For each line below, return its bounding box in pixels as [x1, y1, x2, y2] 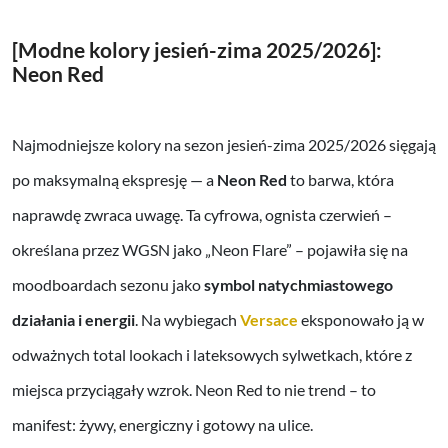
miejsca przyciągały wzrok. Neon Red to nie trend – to [12, 380, 376, 400]
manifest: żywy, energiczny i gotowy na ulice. [12, 415, 313, 435]
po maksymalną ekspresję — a [12, 170, 217, 190]
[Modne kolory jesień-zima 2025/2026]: [12, 37, 382, 63]
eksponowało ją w [298, 310, 424, 330]
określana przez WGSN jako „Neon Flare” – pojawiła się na [12, 240, 408, 260]
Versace [240, 310, 298, 330]
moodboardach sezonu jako [12, 275, 204, 295]
